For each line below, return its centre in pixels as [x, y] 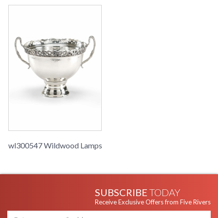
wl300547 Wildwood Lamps [55, 145]
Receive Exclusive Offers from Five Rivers [153, 202]
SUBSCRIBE [122, 192]
